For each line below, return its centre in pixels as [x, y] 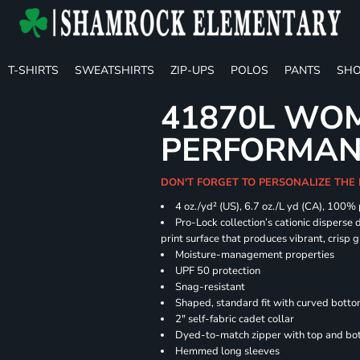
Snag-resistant [211, 287]
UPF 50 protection [218, 271]
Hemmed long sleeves [228, 351]
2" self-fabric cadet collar [235, 319]
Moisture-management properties [255, 255]
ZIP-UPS [192, 70]
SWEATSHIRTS [115, 70]
